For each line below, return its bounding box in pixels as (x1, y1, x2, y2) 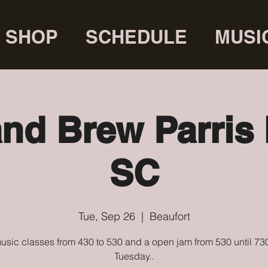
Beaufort (149, 209, 190, 223)
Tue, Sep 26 (78, 209, 135, 223)
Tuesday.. (114, 249, 154, 262)
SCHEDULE (85, 25, 187, 48)
